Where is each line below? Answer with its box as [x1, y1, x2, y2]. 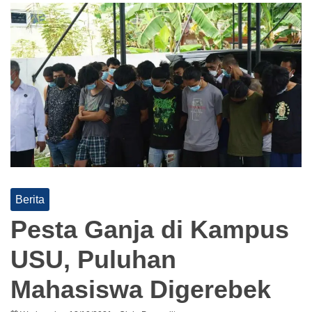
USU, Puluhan [10, 244, 176, 274]
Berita [15, 193, 45, 205]
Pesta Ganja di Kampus [10, 214, 289, 244]
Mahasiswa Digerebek [10, 274, 271, 304]
